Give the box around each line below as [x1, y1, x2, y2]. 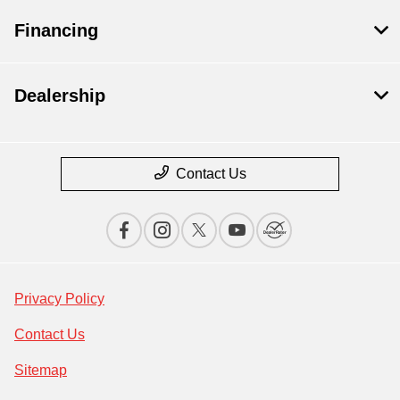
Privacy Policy [14, 291, 104, 306]
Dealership [14, 86, 105, 105]
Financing [14, 21, 98, 40]
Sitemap [14, 362, 67, 378]
